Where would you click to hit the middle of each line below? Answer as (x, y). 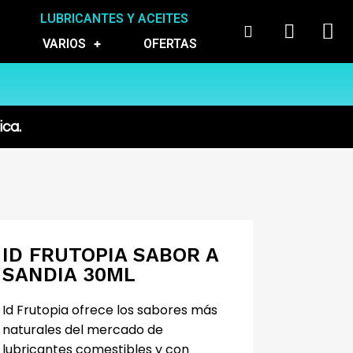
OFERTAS (170, 44)
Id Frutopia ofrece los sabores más (110, 310)
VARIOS (64, 44)
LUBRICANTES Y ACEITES (114, 19)
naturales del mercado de (82, 330)
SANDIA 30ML (69, 275)
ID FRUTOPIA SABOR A (110, 255)
